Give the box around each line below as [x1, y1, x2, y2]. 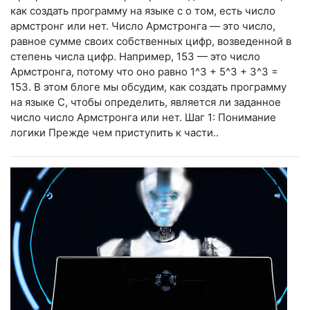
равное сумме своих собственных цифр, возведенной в [10, 34, 291, 48]
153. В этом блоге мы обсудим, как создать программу [10, 80, 286, 93]
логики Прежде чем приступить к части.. [10, 125, 219, 139]
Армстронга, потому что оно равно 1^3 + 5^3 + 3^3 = [10, 64, 278, 78]
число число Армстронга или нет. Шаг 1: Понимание [10, 110, 276, 124]
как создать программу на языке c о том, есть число [10, 3, 275, 17]
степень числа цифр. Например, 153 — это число [10, 49, 260, 63]
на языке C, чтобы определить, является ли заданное [10, 95, 281, 109]
